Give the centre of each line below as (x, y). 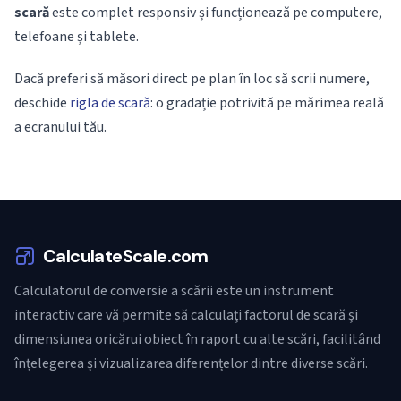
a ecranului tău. (60, 127)
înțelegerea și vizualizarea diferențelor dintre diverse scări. (191, 363)
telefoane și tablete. (77, 37)
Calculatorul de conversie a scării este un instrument (174, 291)
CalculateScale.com (126, 256)
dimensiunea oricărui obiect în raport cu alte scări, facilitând (197, 339)
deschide (42, 103)
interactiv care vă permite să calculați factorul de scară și (186, 315)
